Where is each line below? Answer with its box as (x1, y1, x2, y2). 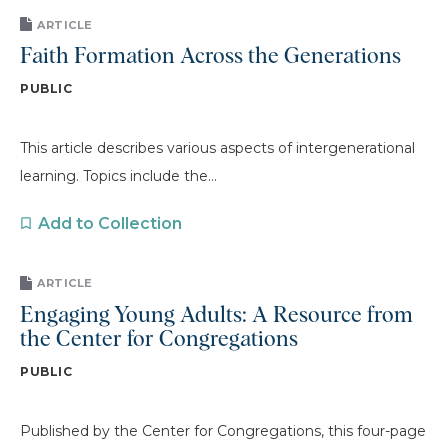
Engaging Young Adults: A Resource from (20, 304, 413, 327)
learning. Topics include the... (20, 167, 217, 185)
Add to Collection (38, 214, 182, 233)
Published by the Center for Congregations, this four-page (20, 421, 426, 440)
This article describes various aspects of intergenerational (20, 139, 415, 157)
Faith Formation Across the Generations (20, 46, 401, 68)
